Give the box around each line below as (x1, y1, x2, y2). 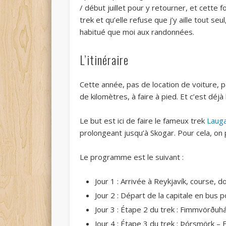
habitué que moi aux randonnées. (80, 27, 195, 37)
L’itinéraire (80, 50, 129, 69)
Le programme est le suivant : (80, 152, 184, 162)
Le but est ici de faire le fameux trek (80, 116, 207, 126)
